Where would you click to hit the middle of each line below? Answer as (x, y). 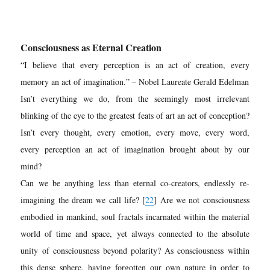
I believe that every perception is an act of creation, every (137, 64)
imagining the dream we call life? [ (83, 199)
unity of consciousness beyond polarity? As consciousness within (135, 250)
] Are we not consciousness (202, 199)
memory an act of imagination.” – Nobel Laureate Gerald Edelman (135, 81)
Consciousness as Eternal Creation (91, 47)
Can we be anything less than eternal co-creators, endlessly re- (135, 183)
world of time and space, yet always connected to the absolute (135, 233)
